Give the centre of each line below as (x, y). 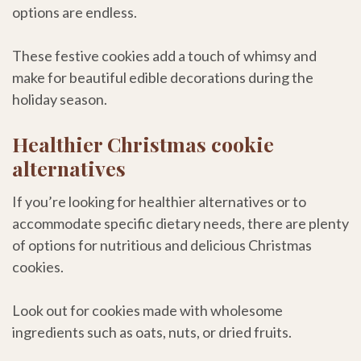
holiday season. (60, 100)
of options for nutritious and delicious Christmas (162, 245)
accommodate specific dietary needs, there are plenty (180, 223)
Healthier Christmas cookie (143, 144)
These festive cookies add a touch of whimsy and (164, 56)
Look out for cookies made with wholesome (147, 310)
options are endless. (75, 12)
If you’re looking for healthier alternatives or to (159, 201)
